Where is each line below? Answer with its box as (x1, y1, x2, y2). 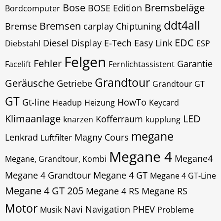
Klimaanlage (5, 112, 61, 125)
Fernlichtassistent (109, 59, 175, 70)
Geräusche (5, 76, 54, 90)
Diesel (43, 37, 69, 49)
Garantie (177, 58, 213, 70)
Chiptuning (116, 20, 161, 32)
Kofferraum (96, 113, 143, 125)
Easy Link (134, 37, 172, 49)
